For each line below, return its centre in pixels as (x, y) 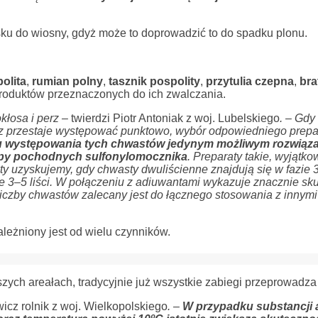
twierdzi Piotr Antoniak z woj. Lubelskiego (174, 118)
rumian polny (66, 81)
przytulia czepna (250, 81)
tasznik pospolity (154, 81)
